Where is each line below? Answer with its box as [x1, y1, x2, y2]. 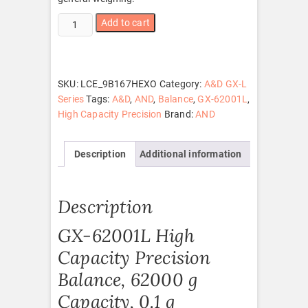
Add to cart [100, 16, 151, 28]
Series [58, 93, 85, 104]
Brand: [164, 108, 196, 120]
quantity [57, 44, 94, 56]
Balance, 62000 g [58, 268, 198, 291]
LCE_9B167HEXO [80, 78, 157, 89]
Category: [159, 78, 204, 89]
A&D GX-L [203, 78, 247, 89]
